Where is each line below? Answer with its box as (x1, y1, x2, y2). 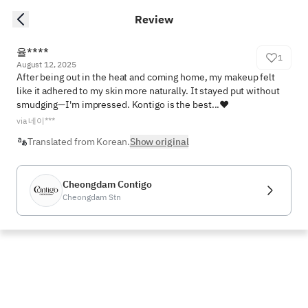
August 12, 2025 (16, 59, 76, 69)
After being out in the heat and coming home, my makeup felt (16, 71, 276, 83)
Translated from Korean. (27, 135, 130, 148)
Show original (129, 135, 189, 148)
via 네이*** (16, 115, 55, 126)
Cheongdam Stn (63, 192, 121, 202)
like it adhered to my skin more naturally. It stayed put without (16, 85, 280, 97)
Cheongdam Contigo (63, 178, 152, 190)
